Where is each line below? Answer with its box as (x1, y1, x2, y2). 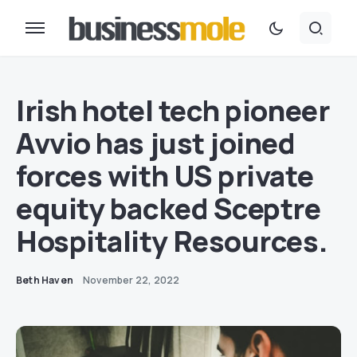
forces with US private (16, 156, 314, 195)
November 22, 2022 (83, 273, 180, 287)
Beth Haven (16, 273, 73, 287)
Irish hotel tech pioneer (16, 91, 330, 130)
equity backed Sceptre (16, 189, 321, 228)
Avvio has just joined (16, 124, 296, 163)
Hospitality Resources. (16, 222, 328, 261)
